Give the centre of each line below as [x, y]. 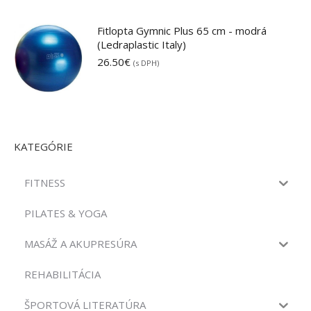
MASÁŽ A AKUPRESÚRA [81, 243]
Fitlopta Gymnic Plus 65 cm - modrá [182, 31]
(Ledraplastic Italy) [142, 44]
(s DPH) [146, 63]
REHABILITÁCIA [62, 274]
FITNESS [45, 182]
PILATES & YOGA [66, 213]
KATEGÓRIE [43, 146]
